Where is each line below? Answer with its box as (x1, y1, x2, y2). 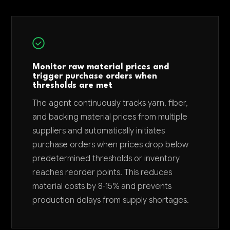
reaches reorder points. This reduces (32, 167, 172, 178)
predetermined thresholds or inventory (32, 154, 180, 164)
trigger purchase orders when (32, 72, 158, 81)
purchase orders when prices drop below (32, 140, 189, 150)
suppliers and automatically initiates (32, 126, 165, 136)
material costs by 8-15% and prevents (32, 181, 172, 191)
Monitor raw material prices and (32, 63, 169, 71)
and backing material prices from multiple (32, 112, 188, 122)
